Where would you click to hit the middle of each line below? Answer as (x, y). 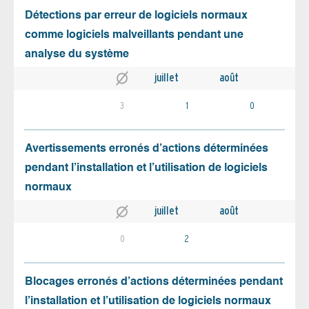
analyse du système (77, 55)
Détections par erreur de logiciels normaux (136, 16)
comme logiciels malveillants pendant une (134, 36)
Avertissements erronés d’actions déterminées (147, 149)
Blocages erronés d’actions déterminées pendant (154, 282)
